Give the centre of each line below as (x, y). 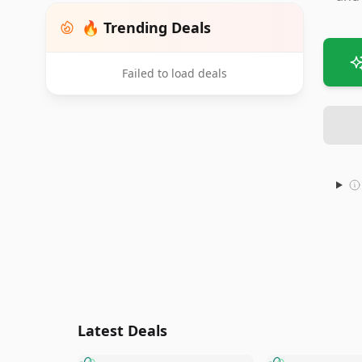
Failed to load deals (175, 73)
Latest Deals (122, 330)
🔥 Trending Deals (146, 27)
